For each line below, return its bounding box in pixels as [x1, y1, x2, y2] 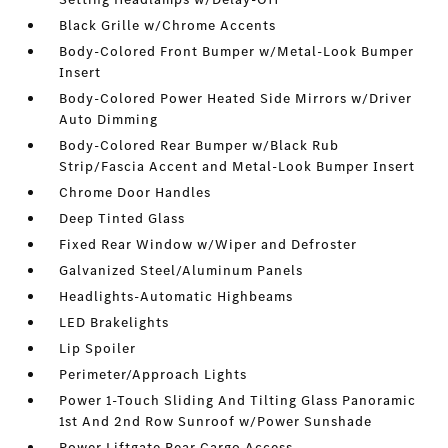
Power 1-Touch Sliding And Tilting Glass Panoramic [59, 391, 417, 410]
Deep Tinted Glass [59, 209, 186, 228]
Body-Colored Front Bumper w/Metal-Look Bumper [59, 42, 415, 61]
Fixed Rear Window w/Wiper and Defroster [59, 235, 358, 254]
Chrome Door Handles [59, 183, 212, 202]
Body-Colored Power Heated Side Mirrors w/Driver [59, 89, 413, 108]
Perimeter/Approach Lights [59, 365, 248, 384]
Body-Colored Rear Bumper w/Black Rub [59, 136, 340, 155]
